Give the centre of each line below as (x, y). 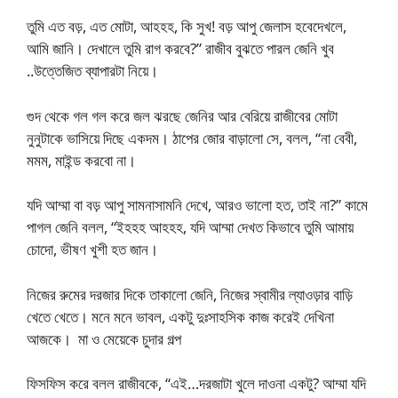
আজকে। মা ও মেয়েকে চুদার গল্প (104, 338)
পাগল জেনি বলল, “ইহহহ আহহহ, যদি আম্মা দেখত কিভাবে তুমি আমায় (190, 227)
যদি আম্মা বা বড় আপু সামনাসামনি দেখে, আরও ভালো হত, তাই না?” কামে (197, 205)
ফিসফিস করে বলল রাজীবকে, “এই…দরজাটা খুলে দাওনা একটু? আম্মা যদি (196, 383)
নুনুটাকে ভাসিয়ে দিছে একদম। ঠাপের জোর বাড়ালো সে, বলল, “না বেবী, (192, 138)
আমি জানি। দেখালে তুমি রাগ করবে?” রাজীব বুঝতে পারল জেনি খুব (180, 48)
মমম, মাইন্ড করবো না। (83, 160)
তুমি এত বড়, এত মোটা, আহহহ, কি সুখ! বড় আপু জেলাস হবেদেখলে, (187, 26)
